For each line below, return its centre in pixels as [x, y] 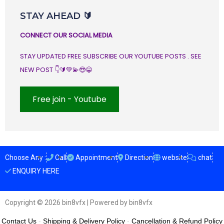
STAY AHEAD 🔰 [56, 16]
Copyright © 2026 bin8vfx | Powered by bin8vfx [79, 202]
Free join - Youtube [69, 99]
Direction [139, 157]
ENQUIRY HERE [36, 171]
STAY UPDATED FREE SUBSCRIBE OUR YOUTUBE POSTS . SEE [111, 56]
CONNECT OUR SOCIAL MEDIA [66, 35]
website [174, 157]
